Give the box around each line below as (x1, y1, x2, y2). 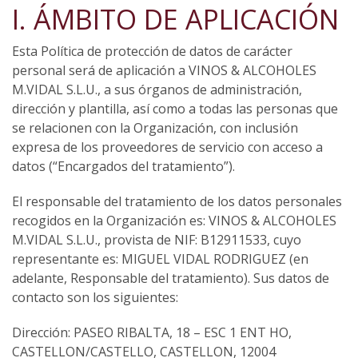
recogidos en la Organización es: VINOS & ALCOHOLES (12, 212, 336, 230)
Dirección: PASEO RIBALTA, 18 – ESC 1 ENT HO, (12, 324, 292, 342)
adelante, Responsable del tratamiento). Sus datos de (12, 269, 329, 288)
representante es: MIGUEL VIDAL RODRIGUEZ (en (12, 250, 308, 268)
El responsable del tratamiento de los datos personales (12, 193, 342, 211)
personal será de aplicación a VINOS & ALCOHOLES (12, 62, 316, 80)
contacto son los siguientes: (12, 288, 178, 307)
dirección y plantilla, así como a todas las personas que (12, 100, 338, 118)
